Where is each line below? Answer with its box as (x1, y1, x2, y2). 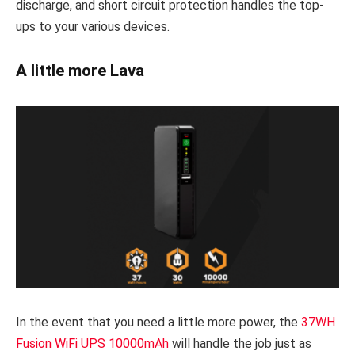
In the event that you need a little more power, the (16, 315, 301, 330)
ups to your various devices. (16, 18, 170, 34)
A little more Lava (16, 61, 144, 81)
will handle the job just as (169, 336, 311, 352)
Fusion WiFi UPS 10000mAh (16, 336, 169, 352)
